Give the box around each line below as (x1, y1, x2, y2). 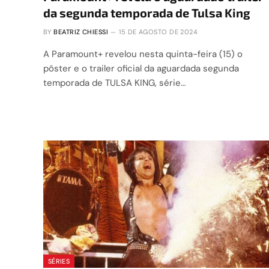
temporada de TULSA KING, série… (43, 77, 186, 89)
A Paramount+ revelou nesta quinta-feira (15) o (43, 48, 243, 61)
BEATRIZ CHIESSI (53, 28, 108, 37)
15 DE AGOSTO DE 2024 (119, 28, 198, 37)
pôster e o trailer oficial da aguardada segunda (43, 62, 239, 75)
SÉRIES (48, 256, 70, 265)
